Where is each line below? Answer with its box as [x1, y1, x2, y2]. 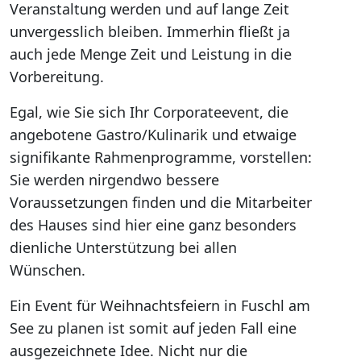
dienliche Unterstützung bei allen [10, 238, 237, 257]
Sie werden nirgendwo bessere [10, 170, 219, 189]
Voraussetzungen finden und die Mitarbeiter [10, 193, 312, 212]
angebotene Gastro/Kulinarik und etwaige [10, 125, 297, 144]
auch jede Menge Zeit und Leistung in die [10, 44, 292, 64]
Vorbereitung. [10, 67, 104, 86]
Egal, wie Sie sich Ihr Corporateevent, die [10, 102, 288, 122]
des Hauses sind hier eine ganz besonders [10, 215, 297, 234]
